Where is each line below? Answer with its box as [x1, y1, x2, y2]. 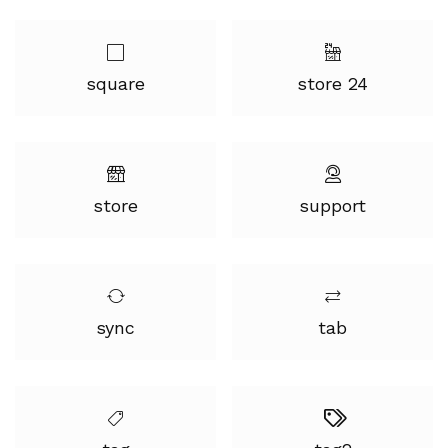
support [299, 195, 366, 216]
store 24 [297, 73, 368, 94]
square [86, 73, 145, 94]
